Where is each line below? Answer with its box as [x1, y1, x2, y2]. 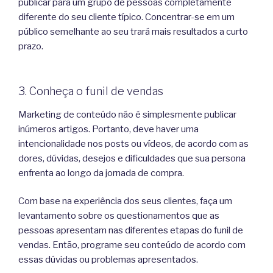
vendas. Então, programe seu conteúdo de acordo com [18, 239, 246, 251]
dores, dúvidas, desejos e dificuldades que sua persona [18, 152, 246, 164]
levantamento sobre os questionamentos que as [18, 210, 219, 222]
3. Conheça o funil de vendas [18, 85, 163, 98]
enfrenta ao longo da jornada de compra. [18, 167, 184, 179]
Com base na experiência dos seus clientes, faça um [18, 196, 232, 207]
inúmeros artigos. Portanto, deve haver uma [18, 123, 199, 135]
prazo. [18, 40, 43, 52]
